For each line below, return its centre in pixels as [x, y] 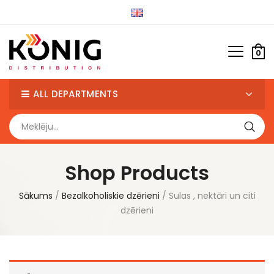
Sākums [35, 196]
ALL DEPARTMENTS [76, 94]
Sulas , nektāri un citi [212, 196]
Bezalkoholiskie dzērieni [110, 196]
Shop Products [137, 173]
